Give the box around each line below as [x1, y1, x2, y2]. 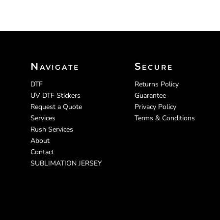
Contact [30, 147, 54, 157]
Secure [134, 60, 173, 73]
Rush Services [30, 125, 73, 135]
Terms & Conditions [134, 113, 195, 123]
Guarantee [134, 91, 166, 101]
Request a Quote [30, 102, 82, 112]
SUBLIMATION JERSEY [30, 159, 102, 168]
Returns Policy [134, 80, 179, 89]
